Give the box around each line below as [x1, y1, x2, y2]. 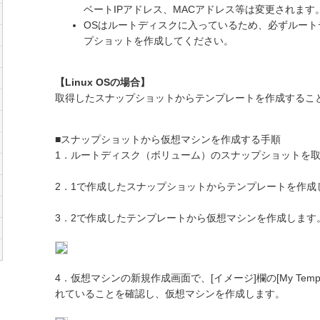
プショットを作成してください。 [83, 35, 234, 46]
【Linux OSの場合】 [54, 76, 150, 88]
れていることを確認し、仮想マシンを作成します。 [54, 288, 285, 299]
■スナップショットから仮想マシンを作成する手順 [54, 134, 281, 145]
